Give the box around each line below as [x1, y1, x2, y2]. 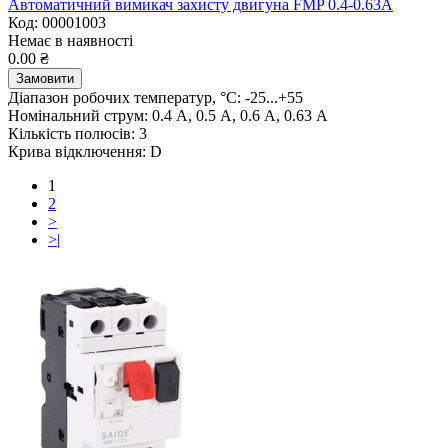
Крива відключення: [8, 142, 146, 160]
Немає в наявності [8, 31, 133, 49]
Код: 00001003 [8, 13, 106, 31]
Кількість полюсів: [8, 124, 135, 142]
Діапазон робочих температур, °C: [8, 88, 241, 106]
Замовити [16, 70, 74, 86]
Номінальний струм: [8, 106, 148, 124]
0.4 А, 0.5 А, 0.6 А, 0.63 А [152, 106, 328, 124]
